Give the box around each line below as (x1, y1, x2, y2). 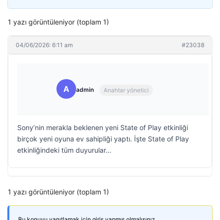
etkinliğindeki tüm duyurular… (17, 146, 111, 154)
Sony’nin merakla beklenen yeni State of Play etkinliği (17, 123, 188, 132)
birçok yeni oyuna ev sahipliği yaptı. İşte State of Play (17, 135, 189, 143)
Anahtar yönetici (104, 86, 149, 94)
